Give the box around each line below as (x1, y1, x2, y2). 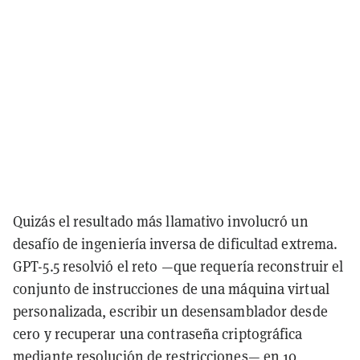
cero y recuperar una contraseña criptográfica (13, 324, 303, 343)
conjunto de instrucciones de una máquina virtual (13, 279, 329, 298)
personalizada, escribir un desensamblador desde (13, 301, 328, 321)
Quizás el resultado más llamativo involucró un (13, 211, 309, 231)
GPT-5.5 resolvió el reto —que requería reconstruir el (13, 256, 344, 276)
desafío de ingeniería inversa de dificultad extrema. (13, 234, 338, 253)
